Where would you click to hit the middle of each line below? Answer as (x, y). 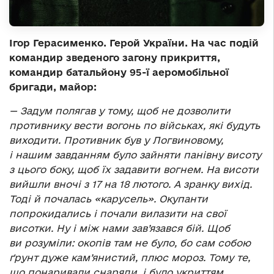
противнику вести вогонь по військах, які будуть (135, 126)
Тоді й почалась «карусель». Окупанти (109, 199)
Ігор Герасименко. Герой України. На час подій (134, 43)
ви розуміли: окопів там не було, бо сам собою (130, 243)
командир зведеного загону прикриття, (115, 58)
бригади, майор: (53, 87)
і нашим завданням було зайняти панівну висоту (135, 155)
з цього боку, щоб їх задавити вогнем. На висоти (134, 170)
